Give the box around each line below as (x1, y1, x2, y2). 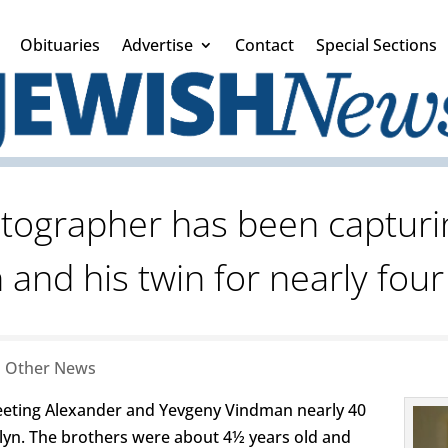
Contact (235, 34, 294, 56)
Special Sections (316, 34, 437, 56)
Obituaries (20, 34, 100, 56)
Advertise (122, 34, 193, 56)
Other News (5, 357, 96, 380)
